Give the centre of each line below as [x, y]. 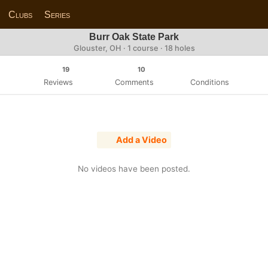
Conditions [210, 82]
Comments [134, 82]
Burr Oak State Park [134, 37]
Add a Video [141, 140]
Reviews [58, 82]
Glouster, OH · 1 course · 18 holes [134, 48]
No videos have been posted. [134, 168]
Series [57, 14]
